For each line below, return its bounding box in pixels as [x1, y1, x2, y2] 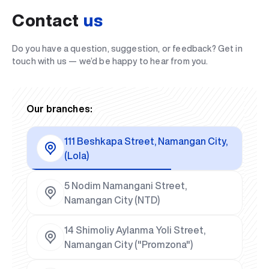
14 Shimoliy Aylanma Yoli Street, [64, 225, 205, 235]
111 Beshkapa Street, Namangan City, [64, 136, 228, 147]
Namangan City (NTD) [64, 195, 160, 205]
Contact [12, 11, 79, 29]
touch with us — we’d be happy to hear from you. [12, 57, 208, 66]
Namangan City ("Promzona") [64, 240, 193, 250]
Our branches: [26, 104, 93, 114]
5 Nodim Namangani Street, [64, 181, 187, 191]
